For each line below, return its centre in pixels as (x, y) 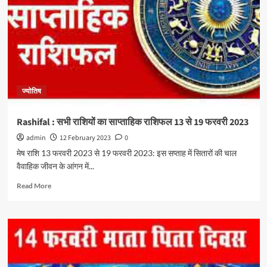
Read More (34, 186)
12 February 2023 (85, 138)
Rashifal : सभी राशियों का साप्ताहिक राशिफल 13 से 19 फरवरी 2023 (132, 122)
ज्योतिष (31, 91)
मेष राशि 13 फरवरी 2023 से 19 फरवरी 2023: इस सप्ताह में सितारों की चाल (126, 153)
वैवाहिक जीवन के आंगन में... (55, 166)
